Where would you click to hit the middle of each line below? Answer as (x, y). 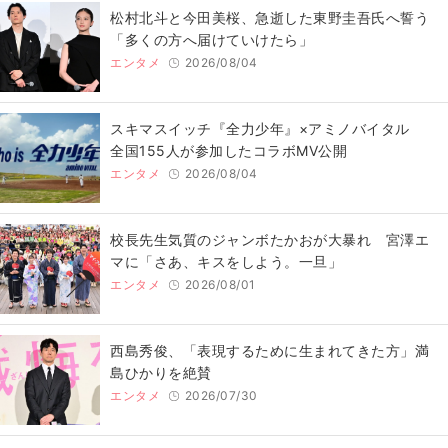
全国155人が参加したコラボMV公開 (228, 151)
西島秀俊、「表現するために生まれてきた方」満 (269, 351)
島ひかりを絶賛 (161, 373)
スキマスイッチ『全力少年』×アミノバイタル (267, 129)
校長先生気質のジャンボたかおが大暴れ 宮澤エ (269, 240)
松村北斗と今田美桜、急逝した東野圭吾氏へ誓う (269, 18)
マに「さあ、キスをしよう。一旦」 (226, 262)
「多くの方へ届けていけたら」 (211, 40)
